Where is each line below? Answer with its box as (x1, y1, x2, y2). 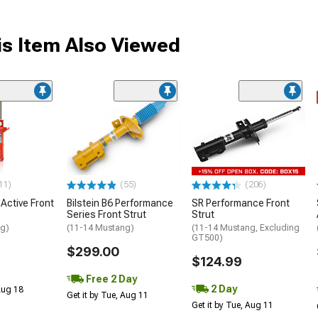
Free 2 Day (84, 273, 137, 285)
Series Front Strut (67, 209, 146, 221)
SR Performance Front (192, 197, 290, 209)
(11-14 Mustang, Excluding (192, 223, 300, 234)
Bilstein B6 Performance (67, 197, 173, 209)
